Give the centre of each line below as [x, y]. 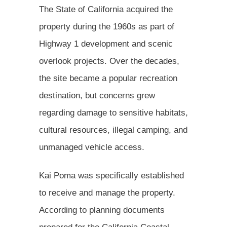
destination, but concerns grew [97, 95]
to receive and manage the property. [107, 193]
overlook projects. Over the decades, [109, 61]
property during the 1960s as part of [107, 26]
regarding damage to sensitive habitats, [113, 112]
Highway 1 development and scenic [106, 44]
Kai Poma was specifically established [111, 175]
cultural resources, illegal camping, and [113, 130]
